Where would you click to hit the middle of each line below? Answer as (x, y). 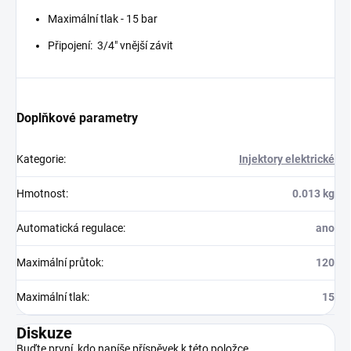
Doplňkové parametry (77, 118)
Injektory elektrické (287, 159)
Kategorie (40, 159)
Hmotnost (41, 194)
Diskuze (44, 333)
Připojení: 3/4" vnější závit (110, 46)
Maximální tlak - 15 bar (103, 19)
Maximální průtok (59, 263)
